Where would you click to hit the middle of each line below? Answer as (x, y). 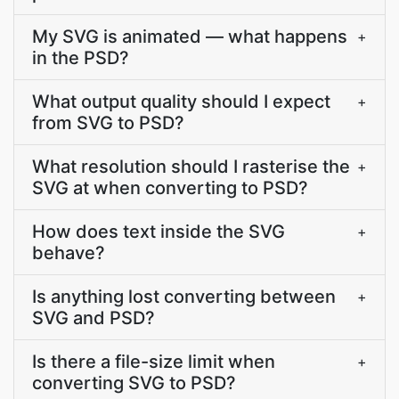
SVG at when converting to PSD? (170, 188)
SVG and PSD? (94, 318)
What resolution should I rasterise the (191, 167)
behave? (69, 253)
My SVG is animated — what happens (190, 37)
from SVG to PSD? (108, 123)
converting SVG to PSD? (134, 383)
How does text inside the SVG (159, 232)
